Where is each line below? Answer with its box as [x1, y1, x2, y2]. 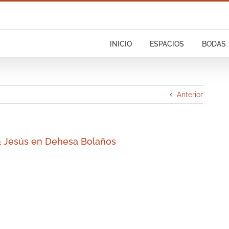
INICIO [110, 40, 132, 48]
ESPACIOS [150, 40, 184, 48]
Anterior [177, 90, 203, 99]
